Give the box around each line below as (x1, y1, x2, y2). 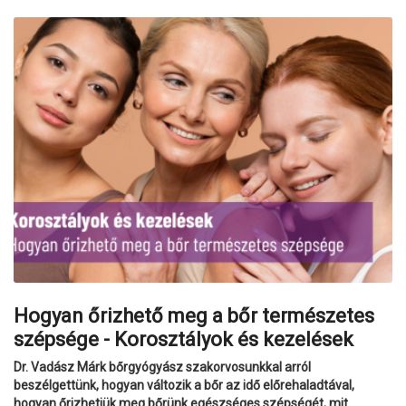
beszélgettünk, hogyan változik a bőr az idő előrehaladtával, (14, 378, 354, 393)
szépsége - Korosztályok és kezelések (14, 328, 353, 352)
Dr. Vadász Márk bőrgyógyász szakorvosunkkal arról (14, 360, 311, 375)
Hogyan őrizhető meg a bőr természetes (14, 304, 374, 328)
